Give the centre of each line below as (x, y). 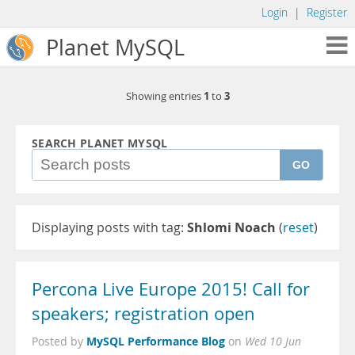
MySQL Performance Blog (156, 341)
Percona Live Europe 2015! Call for (171, 289)
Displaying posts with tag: (109, 227)
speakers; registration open (143, 314)
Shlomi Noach (231, 227)
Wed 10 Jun (273, 342)
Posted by (59, 342)
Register (327, 13)
